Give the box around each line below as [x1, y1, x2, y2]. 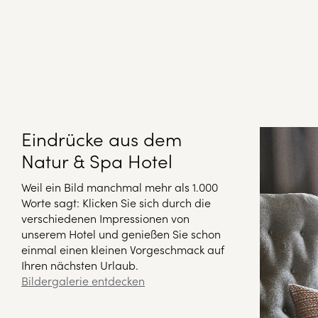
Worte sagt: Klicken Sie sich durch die [21, 194, 211, 211]
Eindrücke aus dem [21, 125, 182, 152]
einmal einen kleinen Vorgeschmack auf [21, 241, 224, 258]
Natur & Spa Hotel [21, 147, 172, 174]
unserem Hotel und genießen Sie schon [21, 226, 221, 242]
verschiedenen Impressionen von [21, 210, 190, 226]
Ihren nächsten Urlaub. [21, 257, 138, 273]
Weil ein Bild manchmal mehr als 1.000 [21, 179, 218, 195]
